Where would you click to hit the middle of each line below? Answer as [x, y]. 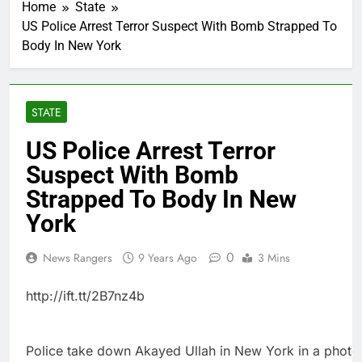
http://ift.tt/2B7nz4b [85, 296]
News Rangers [78, 258]
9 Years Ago [168, 258]
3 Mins [274, 258]
